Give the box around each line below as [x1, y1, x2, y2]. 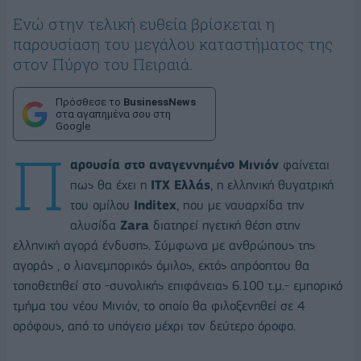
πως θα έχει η [70, 176, 151, 193]
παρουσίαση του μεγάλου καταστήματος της [13, 34, 333, 55]
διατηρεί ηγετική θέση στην [149, 217, 301, 233]
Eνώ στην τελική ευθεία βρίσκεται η [13, 14, 275, 35]
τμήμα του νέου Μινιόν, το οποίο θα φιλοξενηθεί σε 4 [13, 297, 305, 313]
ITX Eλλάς [151, 176, 210, 193]
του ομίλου [70, 197, 134, 213]
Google [56, 120, 90, 133]
